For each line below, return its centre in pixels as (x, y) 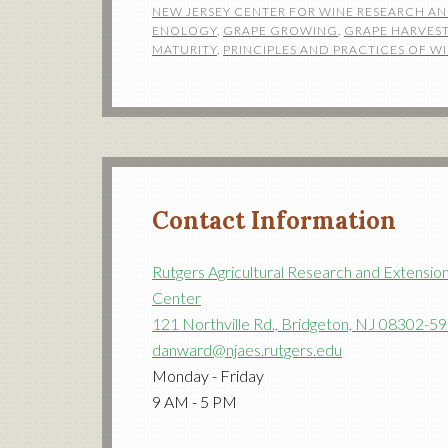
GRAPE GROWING (280, 30)
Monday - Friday (208, 375)
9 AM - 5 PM (194, 401)
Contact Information (274, 220)
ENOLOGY (184, 30)
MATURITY (184, 49)
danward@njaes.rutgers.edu (247, 349)
